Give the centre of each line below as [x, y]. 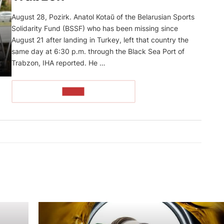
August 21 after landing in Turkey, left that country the [100, 39]
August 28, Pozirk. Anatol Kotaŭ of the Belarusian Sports [103, 16]
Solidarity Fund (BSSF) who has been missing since [95, 28]
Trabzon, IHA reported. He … [58, 62]
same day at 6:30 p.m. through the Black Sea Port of [98, 51]
